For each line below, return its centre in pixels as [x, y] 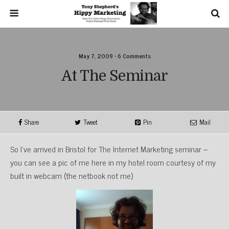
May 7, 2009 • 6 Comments [114, 56]
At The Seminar [114, 76]
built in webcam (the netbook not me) [72, 175]
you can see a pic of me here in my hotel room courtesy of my [113, 162]
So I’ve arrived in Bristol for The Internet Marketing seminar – [109, 149]
